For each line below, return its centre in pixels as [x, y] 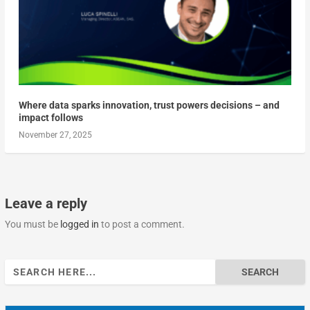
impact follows [51, 118]
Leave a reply [46, 204]
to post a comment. [142, 225]
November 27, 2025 [55, 135]
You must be [32, 225]
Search [19, 267]
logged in [79, 225]
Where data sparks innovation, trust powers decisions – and [149, 106]
